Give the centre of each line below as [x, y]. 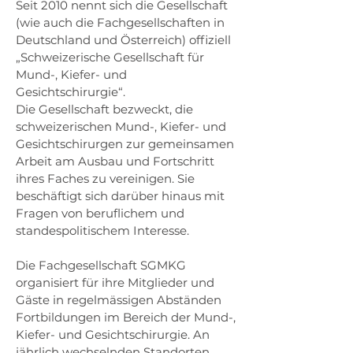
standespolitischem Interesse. [102, 230]
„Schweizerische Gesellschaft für [110, 57]
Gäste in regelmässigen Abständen [119, 300]
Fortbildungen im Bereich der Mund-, [126, 317]
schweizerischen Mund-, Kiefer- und [121, 126]
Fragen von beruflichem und [100, 213]
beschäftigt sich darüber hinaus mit [120, 196]
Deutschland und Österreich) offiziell [123, 40]
